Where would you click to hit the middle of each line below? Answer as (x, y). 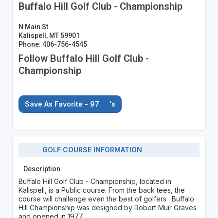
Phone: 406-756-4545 (53, 44)
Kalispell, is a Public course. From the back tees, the (101, 190)
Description (42, 169)
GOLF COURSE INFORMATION (90, 150)
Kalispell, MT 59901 (49, 35)
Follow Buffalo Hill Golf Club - (83, 58)
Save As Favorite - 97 (63, 104)
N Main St (33, 27)
